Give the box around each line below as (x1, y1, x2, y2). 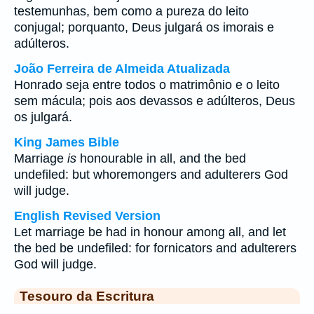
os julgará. (14, 110, 83, 124)
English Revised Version (14, 209, 161, 223)
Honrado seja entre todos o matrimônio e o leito (14, 78, 280, 92)
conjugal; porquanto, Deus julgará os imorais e (14, 20, 274, 34)
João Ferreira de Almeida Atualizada (14, 62, 230, 76)
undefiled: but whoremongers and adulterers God (14, 168, 288, 182)
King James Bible (14, 135, 119, 149)
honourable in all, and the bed (76, 151, 246, 165)
